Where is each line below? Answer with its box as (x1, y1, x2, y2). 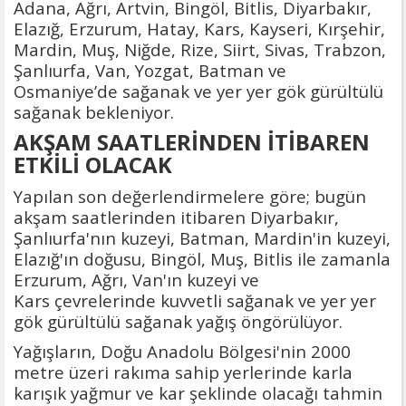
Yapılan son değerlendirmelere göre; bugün (14, 184, 366, 208)
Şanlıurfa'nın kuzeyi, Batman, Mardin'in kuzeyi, (14, 226, 391, 249)
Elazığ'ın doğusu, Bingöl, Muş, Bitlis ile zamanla (14, 246, 391, 270)
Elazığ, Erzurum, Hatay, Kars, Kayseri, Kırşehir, (14, 16, 385, 40)
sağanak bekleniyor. (14, 100, 174, 123)
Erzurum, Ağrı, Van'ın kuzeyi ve (14, 267, 259, 291)
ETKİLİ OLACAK (14, 149, 172, 179)
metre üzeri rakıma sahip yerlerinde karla (14, 360, 353, 383)
